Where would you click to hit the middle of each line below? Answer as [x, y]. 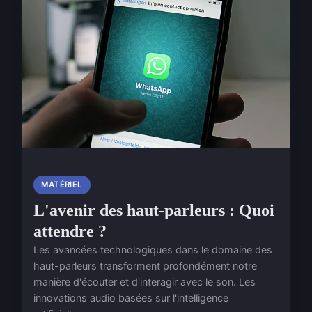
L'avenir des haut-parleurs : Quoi [154, 211]
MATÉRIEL [62, 185]
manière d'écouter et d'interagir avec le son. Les [145, 282]
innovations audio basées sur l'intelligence [131, 298]
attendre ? [70, 232]
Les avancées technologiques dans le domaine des [153, 250]
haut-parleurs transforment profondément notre [145, 266]
